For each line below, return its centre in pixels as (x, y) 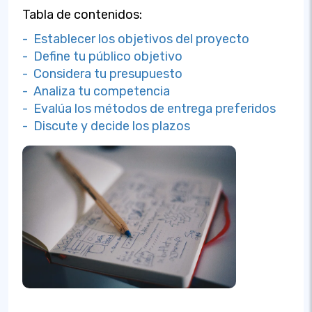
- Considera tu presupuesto (102, 74)
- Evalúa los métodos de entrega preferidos (149, 109)
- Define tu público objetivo (102, 56)
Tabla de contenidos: (82, 15)
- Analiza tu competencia (96, 91)
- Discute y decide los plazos (106, 126)
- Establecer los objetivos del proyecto (136, 39)
